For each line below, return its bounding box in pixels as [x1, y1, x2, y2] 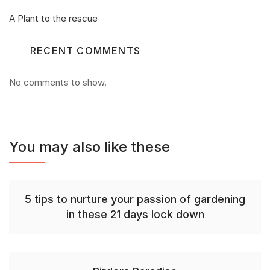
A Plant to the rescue [9, 13, 98, 24]
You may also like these [9, 138, 170, 155]
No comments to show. [9, 77, 107, 88]
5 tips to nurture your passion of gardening [25, 193, 245, 206]
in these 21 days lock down [66, 208, 204, 221]
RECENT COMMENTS [30, 45, 140, 57]
